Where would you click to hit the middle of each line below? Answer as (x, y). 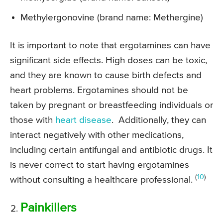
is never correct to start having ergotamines (100, 165)
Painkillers (49, 209)
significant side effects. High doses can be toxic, (109, 61)
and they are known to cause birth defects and (106, 76)
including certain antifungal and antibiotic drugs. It (111, 150)
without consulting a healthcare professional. (103, 180)
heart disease (83, 120)
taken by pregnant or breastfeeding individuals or (111, 106)
